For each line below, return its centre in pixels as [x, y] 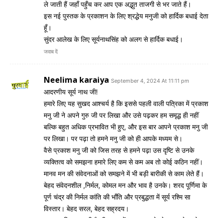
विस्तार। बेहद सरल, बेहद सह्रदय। [86, 209]
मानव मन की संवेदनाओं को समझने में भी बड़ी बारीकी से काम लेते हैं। [124, 174]
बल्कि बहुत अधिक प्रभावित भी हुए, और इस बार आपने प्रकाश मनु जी [126, 127]
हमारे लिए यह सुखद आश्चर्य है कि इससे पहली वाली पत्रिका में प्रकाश [126, 104]
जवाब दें [51, 52]
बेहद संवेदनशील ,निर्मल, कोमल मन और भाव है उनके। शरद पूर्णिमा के [125, 185]
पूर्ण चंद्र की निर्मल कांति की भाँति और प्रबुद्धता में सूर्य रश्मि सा [117, 197]
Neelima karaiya [76, 80]
